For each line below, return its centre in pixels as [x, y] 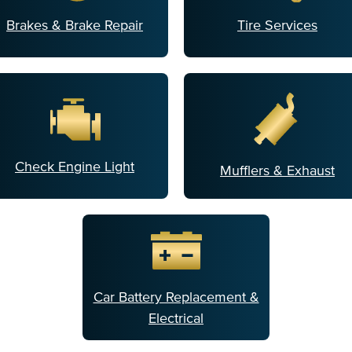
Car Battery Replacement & [176, 297]
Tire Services [277, 25]
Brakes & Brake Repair [75, 25]
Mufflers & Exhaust [277, 170]
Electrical [176, 319]
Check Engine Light [75, 166]
